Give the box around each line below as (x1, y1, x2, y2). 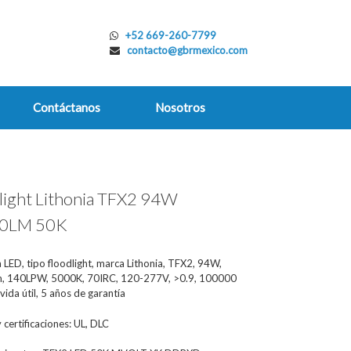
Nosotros (155, 100, 205, 114)
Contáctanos (33, 100, 100, 114)
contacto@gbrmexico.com (127, 44, 248, 56)
